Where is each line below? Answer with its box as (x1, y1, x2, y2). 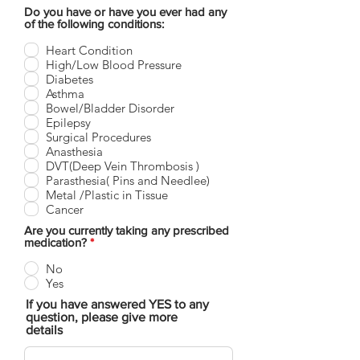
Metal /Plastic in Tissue (46, 186, 168, 202)
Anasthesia (46, 143, 103, 159)
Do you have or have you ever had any (24, 5, 227, 18)
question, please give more (26, 310, 178, 324)
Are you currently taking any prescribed (24, 223, 229, 237)
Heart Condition (46, 42, 133, 58)
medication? (24, 235, 90, 249)
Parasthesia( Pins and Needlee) (46, 172, 210, 188)
